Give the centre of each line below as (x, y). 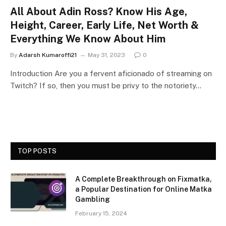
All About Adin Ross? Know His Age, (99, 11)
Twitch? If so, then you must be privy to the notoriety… (106, 85)
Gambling (93, 199)
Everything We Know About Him (88, 39)
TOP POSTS (37, 151)
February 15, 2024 (101, 213)
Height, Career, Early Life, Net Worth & (104, 25)
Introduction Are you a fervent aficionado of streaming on (111, 73)
